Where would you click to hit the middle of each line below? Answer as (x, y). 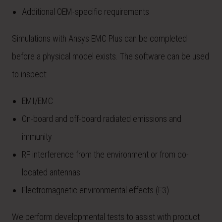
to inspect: (30, 74)
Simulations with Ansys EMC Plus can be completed (99, 38)
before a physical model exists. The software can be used (111, 56)
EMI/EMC (37, 101)
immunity (37, 137)
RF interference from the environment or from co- (105, 154)
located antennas (51, 172)
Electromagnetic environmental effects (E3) (95, 190)
